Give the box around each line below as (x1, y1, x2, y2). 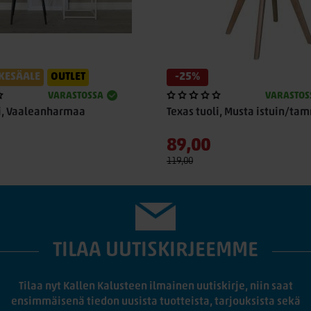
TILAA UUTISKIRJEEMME (53, 240, 258, 262)
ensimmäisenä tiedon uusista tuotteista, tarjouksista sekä (10, 296, 301, 308)
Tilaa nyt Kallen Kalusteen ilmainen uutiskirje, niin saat (18, 281, 293, 292)
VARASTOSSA (47, 91, 103, 101)
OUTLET (51, 72, 85, 83)
